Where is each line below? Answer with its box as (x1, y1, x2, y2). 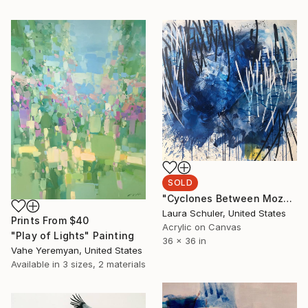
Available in (11, 258, 63, 269)
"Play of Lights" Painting (11, 229, 134, 241)
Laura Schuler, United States (162, 207, 286, 219)
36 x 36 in (162, 234, 206, 246)
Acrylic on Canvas (162, 221, 241, 232)
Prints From (11, 214, 69, 226)
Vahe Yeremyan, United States (11, 244, 142, 256)
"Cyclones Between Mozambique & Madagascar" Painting (283, 192, 293, 204)
